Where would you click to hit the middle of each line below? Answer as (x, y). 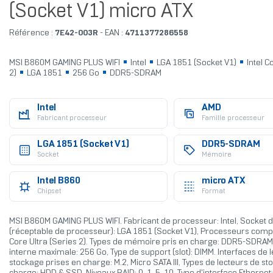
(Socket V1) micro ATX (101, 12)
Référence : (31, 34)
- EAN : (111, 34)
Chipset (49, 192)
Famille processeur (233, 119)
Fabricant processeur (72, 119)
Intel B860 (58, 181)
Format (213, 192)
